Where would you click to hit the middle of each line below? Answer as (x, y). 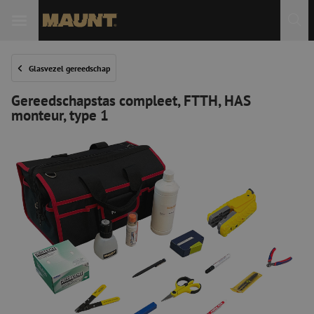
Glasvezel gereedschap (69, 68)
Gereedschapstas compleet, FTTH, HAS (131, 100)
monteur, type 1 (60, 115)
